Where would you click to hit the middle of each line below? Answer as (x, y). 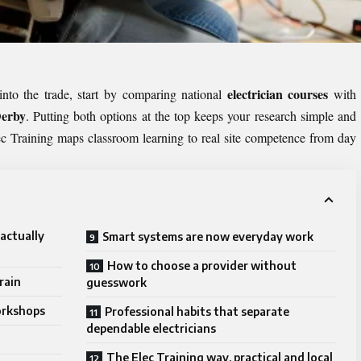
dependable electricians (151, 329)
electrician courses (278, 94)
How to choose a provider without (202, 266)
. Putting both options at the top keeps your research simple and (191, 116)
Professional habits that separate (197, 312)
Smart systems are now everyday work (208, 237)
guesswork (116, 283)
